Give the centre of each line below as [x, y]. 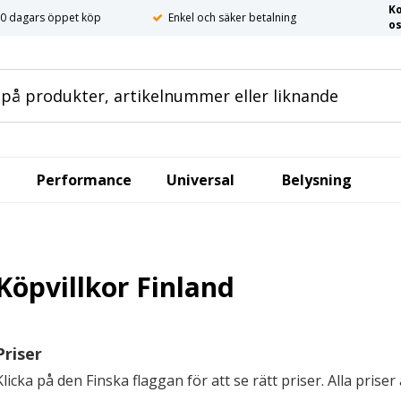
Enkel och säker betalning [232, 17]
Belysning [317, 180]
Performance [84, 180]
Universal [200, 180]
